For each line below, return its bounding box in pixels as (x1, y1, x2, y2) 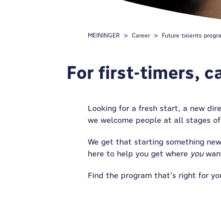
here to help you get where (88, 149, 190, 158)
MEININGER (88, 32, 120, 39)
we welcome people (88, 115, 164, 125)
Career (132, 32, 150, 39)
